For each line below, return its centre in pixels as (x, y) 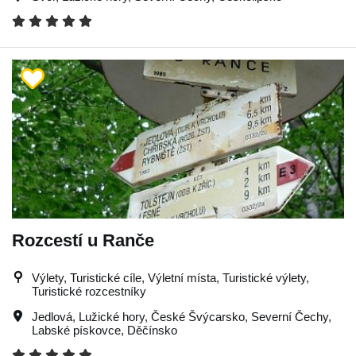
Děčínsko (152, 330)
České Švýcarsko (198, 317)
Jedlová (52, 317)
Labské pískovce (76, 330)
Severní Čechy (290, 317)
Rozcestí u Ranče (83, 240)
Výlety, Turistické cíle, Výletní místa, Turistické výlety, (170, 278)
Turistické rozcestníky (89, 291)
